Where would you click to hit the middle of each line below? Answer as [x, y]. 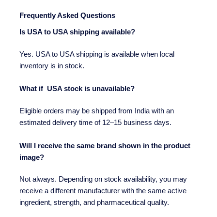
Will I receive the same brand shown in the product [105, 146]
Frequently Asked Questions [67, 15]
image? [32, 157]
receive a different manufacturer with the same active [103, 191]
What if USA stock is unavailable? [77, 89]
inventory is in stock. [52, 66]
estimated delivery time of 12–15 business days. [95, 123]
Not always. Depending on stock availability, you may [103, 179]
